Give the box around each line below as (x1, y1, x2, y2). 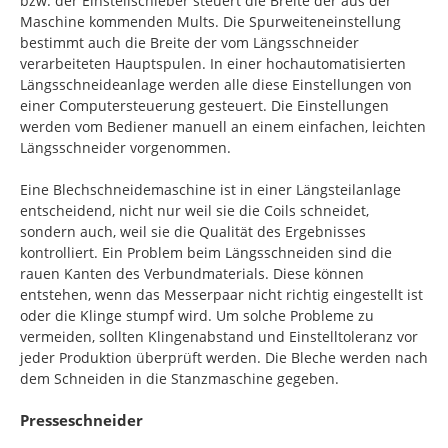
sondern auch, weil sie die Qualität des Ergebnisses (20, 222, 366, 241)
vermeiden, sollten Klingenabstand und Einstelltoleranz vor (20, 327, 418, 346)
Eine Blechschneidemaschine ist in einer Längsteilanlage (20, 180, 401, 199)
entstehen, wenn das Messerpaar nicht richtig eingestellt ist (20, 285, 423, 304)
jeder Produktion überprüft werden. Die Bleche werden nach (20, 348, 428, 367)
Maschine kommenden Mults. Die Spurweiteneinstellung (20, 12, 401, 31)
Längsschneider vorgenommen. (20, 138, 231, 157)
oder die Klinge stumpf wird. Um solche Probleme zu (20, 306, 374, 325)
